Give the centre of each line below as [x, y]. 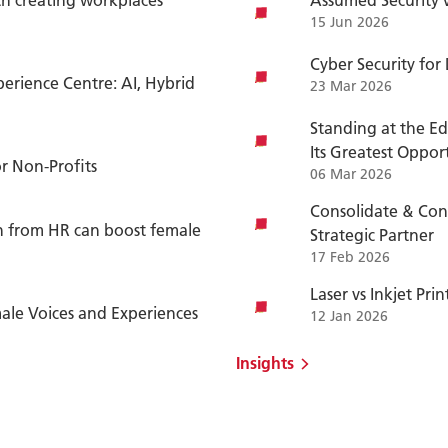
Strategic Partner [371, 234]
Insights [264, 362]
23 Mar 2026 [350, 86]
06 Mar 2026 [350, 174]
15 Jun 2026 [349, 22]
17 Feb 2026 [349, 257]
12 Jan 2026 [348, 316]
